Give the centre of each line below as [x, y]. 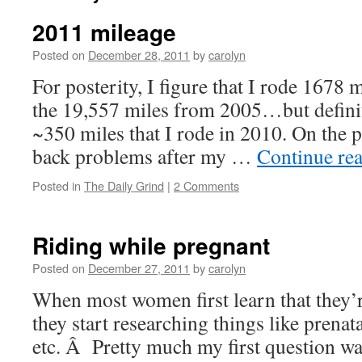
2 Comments [206, 185]
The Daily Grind [124, 185]
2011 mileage [104, 32]
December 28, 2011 [139, 55]
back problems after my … [145, 156]
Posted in [57, 185]
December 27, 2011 [139, 268]
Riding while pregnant [151, 245]
